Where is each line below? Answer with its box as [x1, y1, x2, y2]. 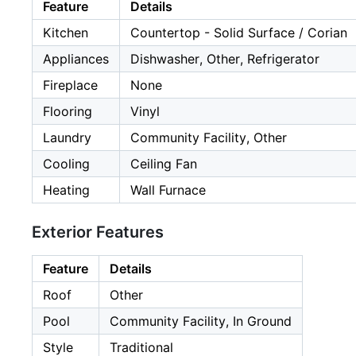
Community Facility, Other [130, 130, 287, 146]
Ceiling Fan [130, 156, 197, 172]
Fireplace [43, 77, 98, 94]
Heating [43, 182, 90, 199]
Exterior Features [32, 222, 164, 242]
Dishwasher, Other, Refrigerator [130, 51, 319, 68]
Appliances [43, 51, 109, 68]
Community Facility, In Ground [110, 313, 292, 330]
